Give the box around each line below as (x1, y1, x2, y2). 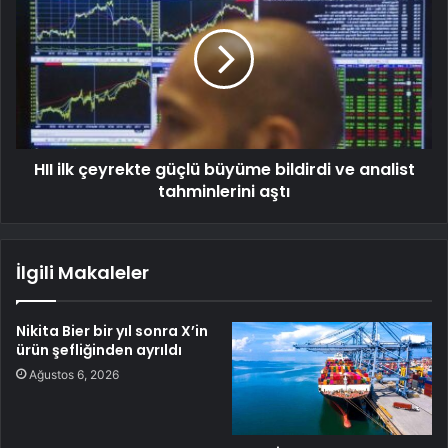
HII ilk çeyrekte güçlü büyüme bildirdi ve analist (33, 158, 415, 182)
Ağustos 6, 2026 (29, 367, 119, 383)
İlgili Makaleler (16, 260, 149, 286)
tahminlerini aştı (158, 180, 290, 204)
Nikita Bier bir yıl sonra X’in (16, 321, 208, 342)
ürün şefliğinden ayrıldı (16, 340, 182, 361)
